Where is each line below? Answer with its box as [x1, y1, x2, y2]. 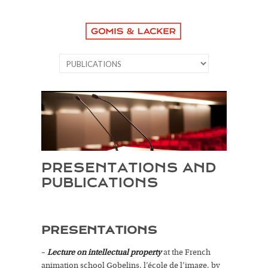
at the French [163, 248, 211, 257]
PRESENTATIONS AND [41, 160, 216, 176]
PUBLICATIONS [41, 175, 159, 191]
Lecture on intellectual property [47, 248, 162, 257]
